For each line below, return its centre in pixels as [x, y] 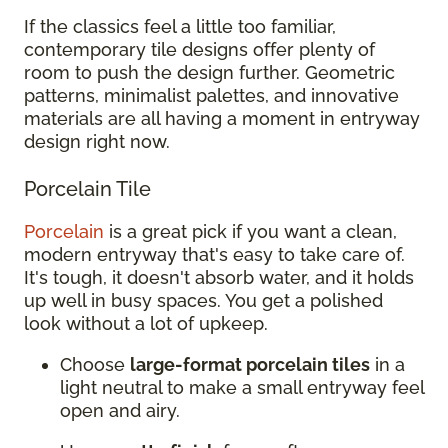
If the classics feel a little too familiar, [180, 26]
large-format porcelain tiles [250, 364]
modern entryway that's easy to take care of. [214, 254]
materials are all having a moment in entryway [222, 118]
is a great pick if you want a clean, [250, 231]
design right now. [99, 141]
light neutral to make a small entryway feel [242, 387]
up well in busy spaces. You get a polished [203, 300]
